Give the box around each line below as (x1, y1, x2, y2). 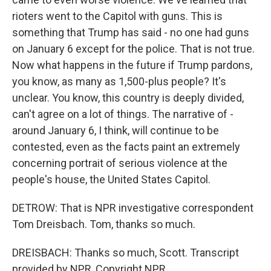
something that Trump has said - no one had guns (12, 26, 249, 39)
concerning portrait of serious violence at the (12, 157, 227, 169)
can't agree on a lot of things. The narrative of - (12, 108, 233, 120)
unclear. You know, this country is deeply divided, (12, 91, 244, 104)
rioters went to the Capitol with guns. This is (12, 10, 223, 22)
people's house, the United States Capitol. (12, 173, 211, 186)
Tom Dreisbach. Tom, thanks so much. (12, 218, 195, 230)
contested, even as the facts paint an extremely (12, 140, 240, 153)
